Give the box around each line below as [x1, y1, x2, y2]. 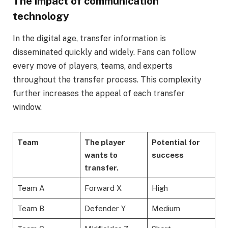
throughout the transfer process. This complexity [13, 75, 202, 85]
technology [13, 10, 69, 22]
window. [13, 102, 42, 112]
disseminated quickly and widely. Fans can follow [13, 47, 196, 58]
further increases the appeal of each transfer [13, 89, 185, 99]
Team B [17, 204, 44, 213]
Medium [151, 204, 180, 213]
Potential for [151, 138, 200, 147]
